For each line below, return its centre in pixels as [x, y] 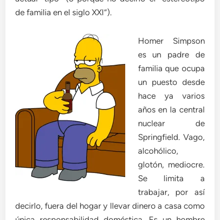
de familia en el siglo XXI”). [64, 12]
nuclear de [171, 123]
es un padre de [171, 55]
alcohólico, [158, 151]
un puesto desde [171, 82]
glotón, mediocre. [171, 165]
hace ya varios [171, 96]
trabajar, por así [171, 192]
